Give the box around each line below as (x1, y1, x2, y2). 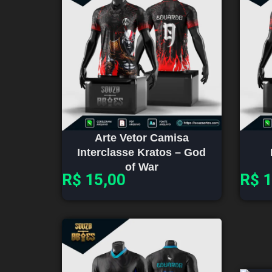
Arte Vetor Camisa (94, 131, 189, 144)
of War (124, 160, 158, 173)
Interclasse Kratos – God (77, 146, 206, 158)
